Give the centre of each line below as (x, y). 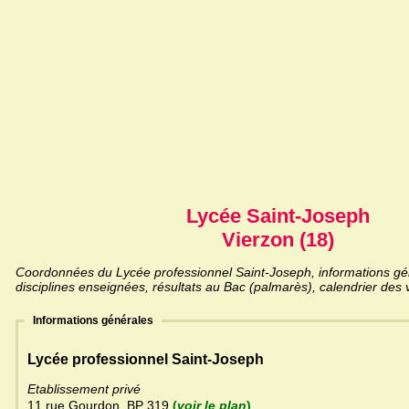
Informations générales (93, 321)
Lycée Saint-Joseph (278, 216)
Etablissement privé (84, 389)
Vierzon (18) (278, 240)
